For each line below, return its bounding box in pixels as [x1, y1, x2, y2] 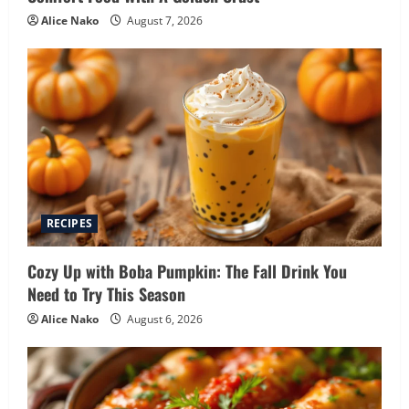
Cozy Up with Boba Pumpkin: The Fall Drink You [27, 259, 347, 284]
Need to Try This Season [27, 282, 185, 307]
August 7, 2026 [124, 13, 203, 29]
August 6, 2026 [124, 311, 203, 328]
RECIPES [47, 215, 92, 232]
